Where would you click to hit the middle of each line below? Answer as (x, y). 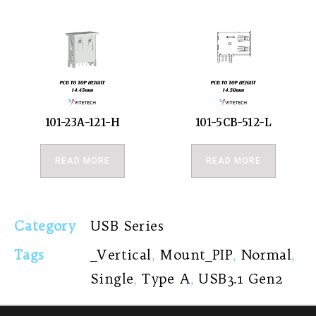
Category (45, 225)
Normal (266, 254)
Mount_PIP (196, 254)
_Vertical (121, 254)
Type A (166, 278)
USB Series (127, 225)
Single (112, 278)
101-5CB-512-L (233, 123)
